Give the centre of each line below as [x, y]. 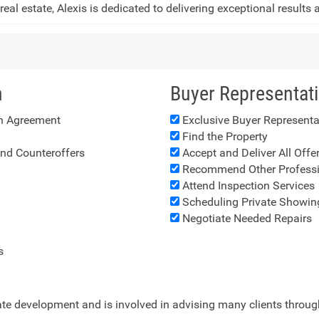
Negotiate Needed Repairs [246, 218]
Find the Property [224, 136]
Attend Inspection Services [247, 185]
